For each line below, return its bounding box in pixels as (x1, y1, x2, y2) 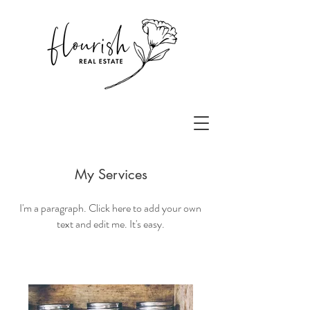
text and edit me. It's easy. (56, 216, 165, 232)
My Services (74, 165, 147, 183)
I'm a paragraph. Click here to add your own (19, 200, 201, 216)
